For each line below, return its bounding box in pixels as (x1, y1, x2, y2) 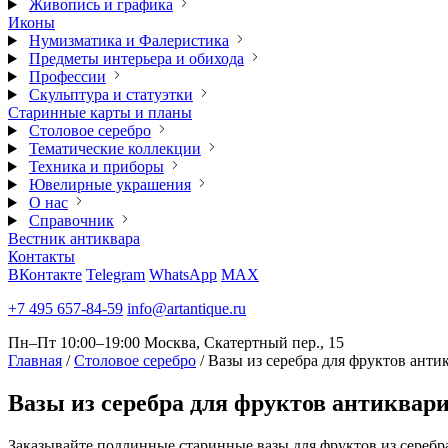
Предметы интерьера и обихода (28, 50, 244, 67)
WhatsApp (149, 266, 217, 283)
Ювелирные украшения (28, 176, 191, 193)
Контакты (8, 248, 75, 265)
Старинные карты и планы (8, 104, 192, 121)
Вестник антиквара (8, 230, 140, 247)
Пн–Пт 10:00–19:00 (8, 334, 140, 351)
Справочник (28, 212, 114, 229)
